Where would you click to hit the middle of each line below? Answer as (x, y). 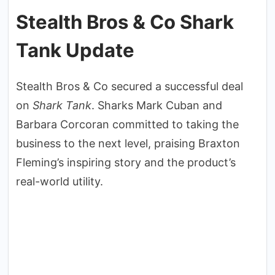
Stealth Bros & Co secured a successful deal (130, 86)
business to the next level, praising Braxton (128, 143)
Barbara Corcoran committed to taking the (127, 124)
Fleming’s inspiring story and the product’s (126, 162)
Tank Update (75, 50)
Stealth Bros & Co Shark (125, 21)
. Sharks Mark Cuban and (157, 105)
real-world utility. (60, 181)
